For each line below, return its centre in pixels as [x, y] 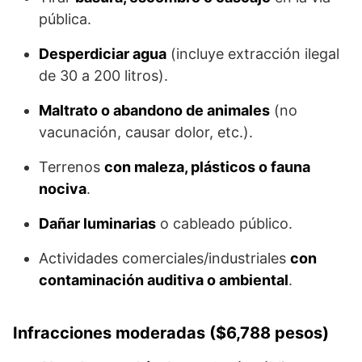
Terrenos [72, 167]
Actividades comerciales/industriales [164, 259]
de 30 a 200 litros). [103, 76]
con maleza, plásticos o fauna [207, 167]
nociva [63, 189]
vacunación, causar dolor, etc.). [146, 133]
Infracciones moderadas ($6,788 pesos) [171, 333]
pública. [65, 19]
